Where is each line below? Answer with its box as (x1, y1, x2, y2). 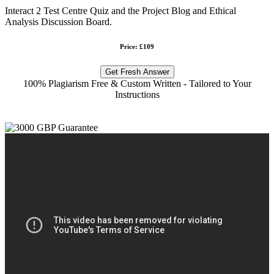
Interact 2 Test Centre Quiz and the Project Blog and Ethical (5, 5, 236, 16)
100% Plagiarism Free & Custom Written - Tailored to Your (23, 78, 251, 89)
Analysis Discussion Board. (5, 16, 112, 27)
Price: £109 (120, 42, 154, 50)
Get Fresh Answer (105, 67, 169, 76)
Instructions (114, 89, 160, 100)
